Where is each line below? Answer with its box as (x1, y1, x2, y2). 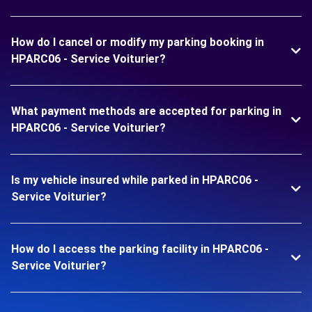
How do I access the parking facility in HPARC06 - (11, 242, 269, 256)
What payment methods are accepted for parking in (11, 104, 281, 118)
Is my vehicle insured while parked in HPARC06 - (11, 173, 258, 187)
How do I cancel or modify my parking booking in (11, 36, 264, 49)
